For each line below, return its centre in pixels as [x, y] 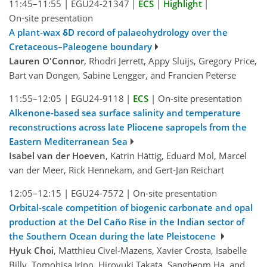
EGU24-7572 [97, 193]
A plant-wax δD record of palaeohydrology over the [118, 32]
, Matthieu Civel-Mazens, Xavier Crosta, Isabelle [150, 250]
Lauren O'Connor [46, 60]
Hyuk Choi [31, 250]
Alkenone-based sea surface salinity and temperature [125, 112]
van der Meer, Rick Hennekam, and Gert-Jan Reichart [117, 170]
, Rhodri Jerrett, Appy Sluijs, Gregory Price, [170, 60]
